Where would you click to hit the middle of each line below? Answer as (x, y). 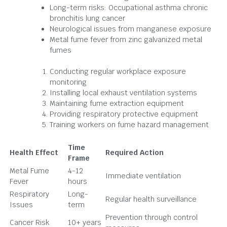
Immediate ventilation (143, 176)
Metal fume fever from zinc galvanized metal (126, 40)
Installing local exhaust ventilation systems (123, 93)
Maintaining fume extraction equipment (117, 103)
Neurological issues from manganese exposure (130, 29)
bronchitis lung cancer (87, 18)
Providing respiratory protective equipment (124, 114)
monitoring (68, 82)
